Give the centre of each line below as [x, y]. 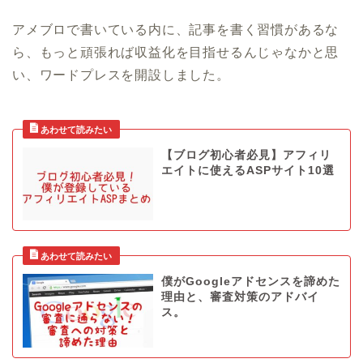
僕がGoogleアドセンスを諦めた [250, 282]
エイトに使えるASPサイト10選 [248, 170]
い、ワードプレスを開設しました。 [121, 75]
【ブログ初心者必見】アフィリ [246, 155]
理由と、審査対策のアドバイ [240, 297]
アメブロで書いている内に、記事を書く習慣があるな [176, 29]
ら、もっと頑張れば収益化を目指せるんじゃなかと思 [176, 52]
